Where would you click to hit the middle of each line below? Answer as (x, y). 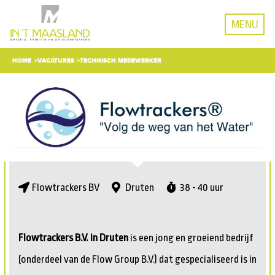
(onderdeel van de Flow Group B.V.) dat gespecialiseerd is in (137, 259)
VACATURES (56, 60)
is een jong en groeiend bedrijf (191, 238)
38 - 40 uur (202, 187)
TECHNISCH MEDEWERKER (121, 60)
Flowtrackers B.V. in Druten (73, 238)
